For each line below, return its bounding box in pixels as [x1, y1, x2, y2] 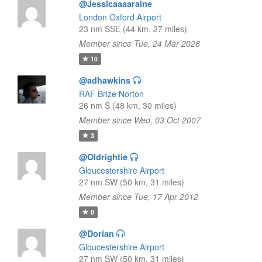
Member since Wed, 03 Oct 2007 [78, 114, 201, 126]
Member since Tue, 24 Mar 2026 [78, 37, 200, 49]
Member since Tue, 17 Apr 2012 [78, 191, 198, 202]
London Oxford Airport [78, 11, 161, 23]
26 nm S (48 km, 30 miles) [78, 99, 177, 111]
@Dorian [78, 227, 114, 239]
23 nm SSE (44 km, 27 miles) [78, 23, 187, 35]
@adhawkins [78, 74, 130, 86]
